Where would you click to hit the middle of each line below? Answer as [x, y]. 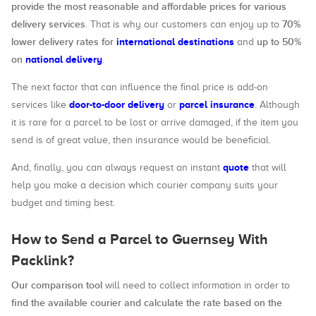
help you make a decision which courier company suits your [145, 185]
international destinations [175, 42]
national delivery [64, 59]
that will [268, 168]
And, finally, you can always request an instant [117, 168]
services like [40, 105]
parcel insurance [217, 104]
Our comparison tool [57, 285]
